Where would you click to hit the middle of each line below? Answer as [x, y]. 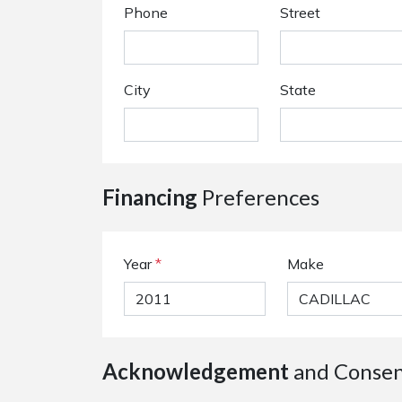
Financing [150, 197]
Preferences [258, 197]
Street [300, 13]
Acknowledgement [196, 371]
